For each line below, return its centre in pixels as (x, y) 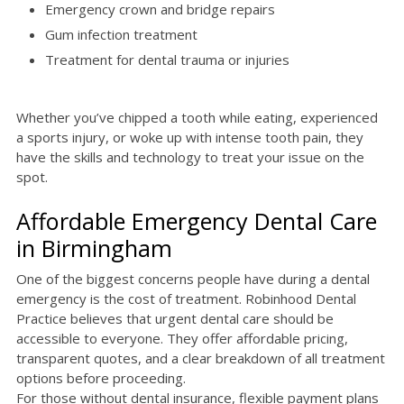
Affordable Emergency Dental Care (197, 221)
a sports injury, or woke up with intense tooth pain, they (190, 138)
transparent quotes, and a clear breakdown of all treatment (201, 358)
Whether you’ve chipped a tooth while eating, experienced (197, 118)
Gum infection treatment (121, 35)
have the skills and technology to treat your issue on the (190, 157)
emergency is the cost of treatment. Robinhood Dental (186, 299)
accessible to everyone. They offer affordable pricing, (182, 339)
